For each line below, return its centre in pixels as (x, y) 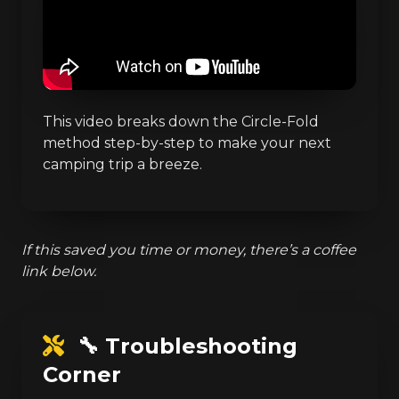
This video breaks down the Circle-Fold (181, 121)
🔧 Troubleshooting (184, 346)
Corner (82, 374)
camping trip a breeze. (122, 164)
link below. (59, 271)
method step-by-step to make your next (187, 142)
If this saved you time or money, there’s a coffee (189, 249)
